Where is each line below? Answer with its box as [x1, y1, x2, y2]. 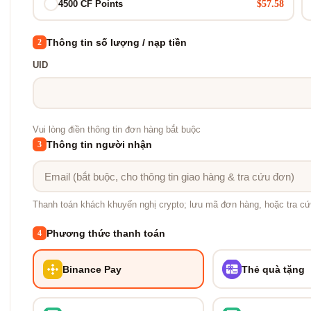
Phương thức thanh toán [47, 228, 165, 239]
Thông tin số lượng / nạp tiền [47, 37, 187, 48]
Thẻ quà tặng [242, 263, 305, 275]
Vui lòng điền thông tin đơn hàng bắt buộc [33, 125, 201, 135]
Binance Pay [62, 263, 121, 275]
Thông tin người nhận [47, 139, 152, 150]
